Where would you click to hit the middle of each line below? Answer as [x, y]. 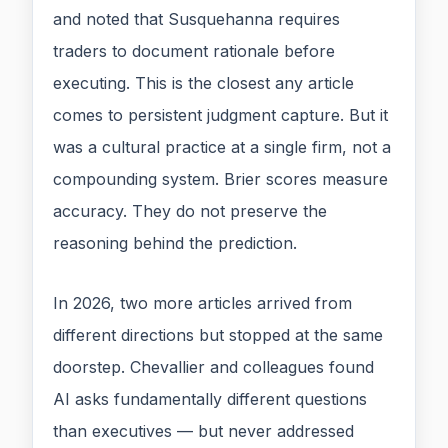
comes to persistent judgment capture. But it [220, 115]
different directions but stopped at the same [218, 335]
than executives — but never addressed [203, 431]
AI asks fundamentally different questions [210, 399]
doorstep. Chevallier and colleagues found [213, 367]
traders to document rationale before [194, 51]
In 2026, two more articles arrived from [202, 303]
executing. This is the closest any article [203, 83]
